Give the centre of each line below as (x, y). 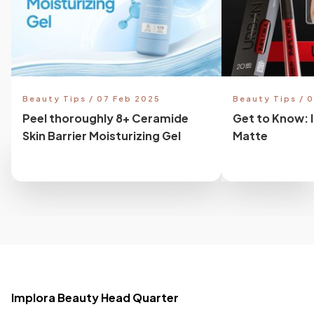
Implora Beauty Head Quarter (95, 298)
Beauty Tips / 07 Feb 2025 (91, 99)
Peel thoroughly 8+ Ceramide (105, 118)
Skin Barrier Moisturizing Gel (102, 136)
